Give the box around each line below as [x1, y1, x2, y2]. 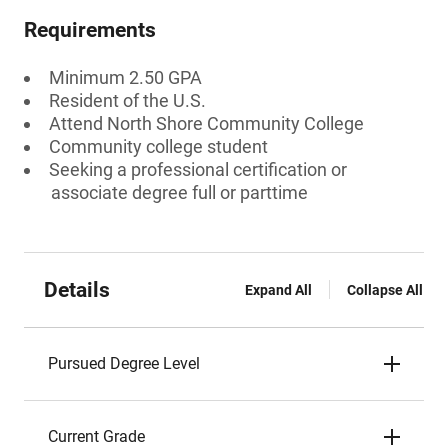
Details [44, 278, 110, 302]
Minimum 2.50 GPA [49, 67, 202, 88]
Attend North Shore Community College [49, 113, 364, 134]
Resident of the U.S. [49, 90, 206, 111]
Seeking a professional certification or [49, 159, 347, 180]
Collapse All [347, 282, 423, 298]
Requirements [24, 18, 156, 42]
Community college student [49, 136, 268, 157]
